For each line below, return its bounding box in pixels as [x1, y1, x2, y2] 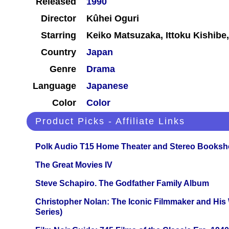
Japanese [86, 81, 128, 91]
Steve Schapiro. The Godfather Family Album [35, 179, 209, 188]
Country [41, 47, 76, 58]
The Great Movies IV [35, 161, 112, 170]
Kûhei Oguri [86, 13, 139, 24]
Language [33, 81, 76, 91]
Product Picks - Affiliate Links [35, 116, 185, 127]
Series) [35, 208, 62, 217]
